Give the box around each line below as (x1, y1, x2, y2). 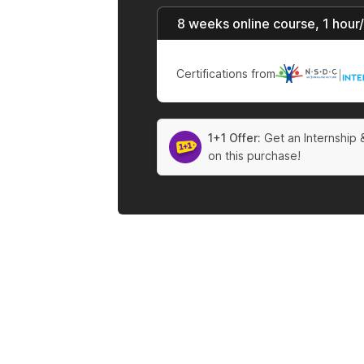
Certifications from (175, 67, 275, 81)
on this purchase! (207, 149, 301, 163)
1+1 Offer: (207, 131, 261, 145)
